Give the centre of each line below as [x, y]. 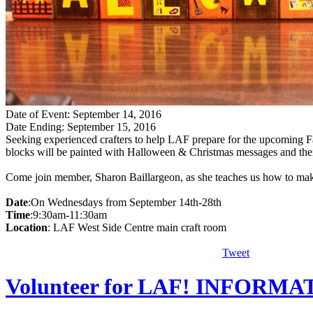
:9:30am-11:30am [78, 214]
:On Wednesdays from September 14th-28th [144, 202]
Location [27, 227]
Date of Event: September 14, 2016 [83, 114]
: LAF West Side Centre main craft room [138, 227]
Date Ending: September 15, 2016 [81, 126]
